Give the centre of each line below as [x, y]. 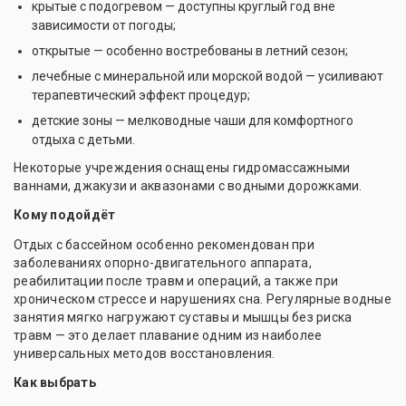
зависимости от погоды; [104, 25]
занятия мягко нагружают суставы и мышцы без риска [183, 317]
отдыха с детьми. [83, 139]
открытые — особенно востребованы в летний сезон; [190, 50]
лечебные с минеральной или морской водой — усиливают [208, 76]
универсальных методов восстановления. [145, 353]
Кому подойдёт [65, 214]
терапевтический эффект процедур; [141, 95]
